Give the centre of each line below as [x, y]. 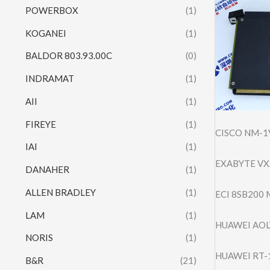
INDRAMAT [50, 79]
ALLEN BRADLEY [61, 192]
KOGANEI [46, 33]
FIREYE [41, 124]
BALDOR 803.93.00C [69, 56]
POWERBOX [52, 10]
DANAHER [47, 170]
